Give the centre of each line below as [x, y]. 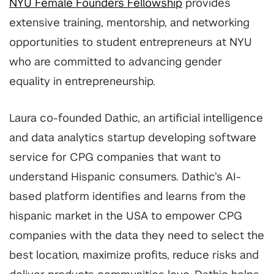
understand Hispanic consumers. [95, 178]
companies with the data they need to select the [137, 236]
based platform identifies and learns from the [128, 197]
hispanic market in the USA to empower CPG [126, 217]
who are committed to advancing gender [116, 63]
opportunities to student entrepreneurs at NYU [131, 43]
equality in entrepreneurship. [82, 82]
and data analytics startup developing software [133, 139]
